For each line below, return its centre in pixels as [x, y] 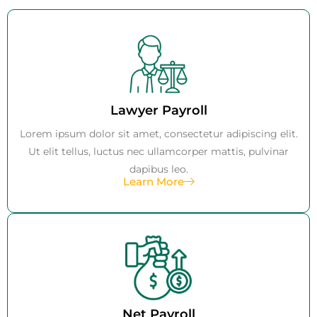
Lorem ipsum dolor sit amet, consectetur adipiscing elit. [158, 133]
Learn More [153, 181]
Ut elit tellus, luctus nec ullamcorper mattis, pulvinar [158, 151]
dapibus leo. [158, 169]
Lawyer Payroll [158, 110]
